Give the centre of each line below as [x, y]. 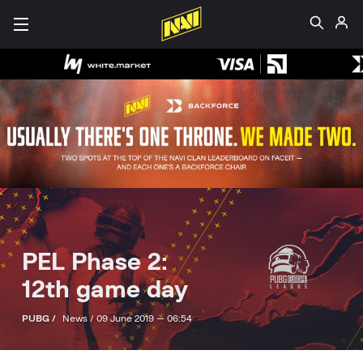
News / [79, 319]
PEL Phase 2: [95, 263]
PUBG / [40, 319]
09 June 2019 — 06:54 [144, 319]
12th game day [105, 290]
